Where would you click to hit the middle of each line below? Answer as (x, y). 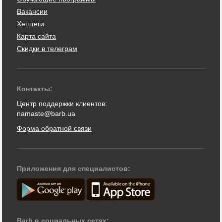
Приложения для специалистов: (74, 168)
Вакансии (32, 11)
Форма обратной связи (54, 128)
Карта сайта (36, 36)
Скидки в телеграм (47, 48)
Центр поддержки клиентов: (62, 103)
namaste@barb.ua (46, 113)
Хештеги (30, 24)
